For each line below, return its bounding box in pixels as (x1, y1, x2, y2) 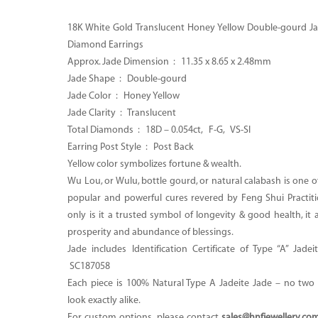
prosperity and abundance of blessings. (67, 226, 234, 238)
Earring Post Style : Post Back (67, 141, 194, 153)
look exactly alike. (67, 295, 141, 306)
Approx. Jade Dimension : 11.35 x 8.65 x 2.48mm (67, 56, 272, 67)
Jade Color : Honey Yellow (67, 90, 180, 102)
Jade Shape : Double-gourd (67, 73, 187, 84)
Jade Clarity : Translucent (67, 107, 177, 119)
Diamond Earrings (67, 39, 144, 50)
